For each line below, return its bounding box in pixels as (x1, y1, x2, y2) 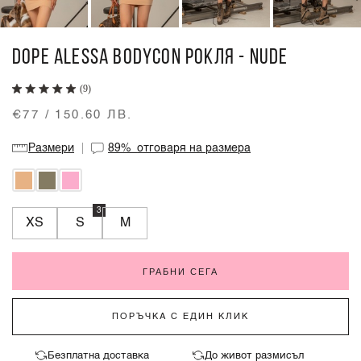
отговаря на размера (137, 143, 251, 154)
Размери (28, 143, 75, 154)
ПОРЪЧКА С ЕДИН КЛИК (112, 311, 249, 322)
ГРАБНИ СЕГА (143, 266, 218, 276)
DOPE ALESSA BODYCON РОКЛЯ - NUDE (12, 48, 288, 69)
